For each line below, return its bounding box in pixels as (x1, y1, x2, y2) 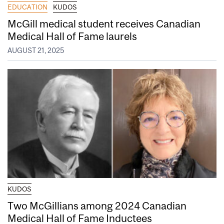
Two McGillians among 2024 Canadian (7, 199, 186, 212)
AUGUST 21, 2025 (7, 46, 64, 55)
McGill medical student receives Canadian (7, 17, 200, 29)
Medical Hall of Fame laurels (7, 29, 139, 42)
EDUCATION (7, 2, 47, 11)
